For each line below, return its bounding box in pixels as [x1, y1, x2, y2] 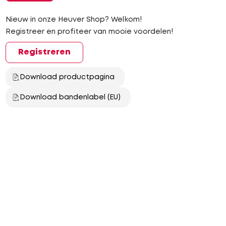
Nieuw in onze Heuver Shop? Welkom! [5, 17, 142, 23]
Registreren [18, 48, 71, 56]
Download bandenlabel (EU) [19, 94, 121, 100]
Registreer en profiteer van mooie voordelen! [5, 29, 173, 35]
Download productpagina [19, 74, 115, 80]
